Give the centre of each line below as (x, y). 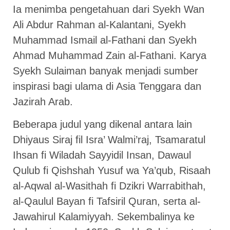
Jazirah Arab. (43, 101)
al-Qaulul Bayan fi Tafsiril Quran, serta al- (107, 202)
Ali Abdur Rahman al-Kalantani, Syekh (99, 24)
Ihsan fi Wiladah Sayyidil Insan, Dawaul (102, 155)
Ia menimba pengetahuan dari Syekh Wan (109, 9)
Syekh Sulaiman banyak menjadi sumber (106, 71)
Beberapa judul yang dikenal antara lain (102, 124)
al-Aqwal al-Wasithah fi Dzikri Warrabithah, (109, 186)
